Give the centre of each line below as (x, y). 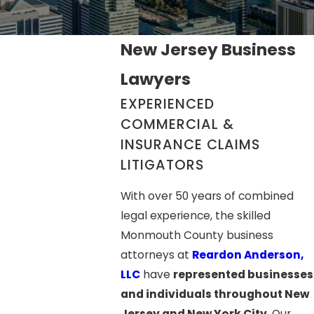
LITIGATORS (162, 165)
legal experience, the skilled (195, 215)
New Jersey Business (208, 50)
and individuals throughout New (214, 294)
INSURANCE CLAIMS (190, 145)
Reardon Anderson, (247, 254)
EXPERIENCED (167, 104)
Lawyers (155, 79)
